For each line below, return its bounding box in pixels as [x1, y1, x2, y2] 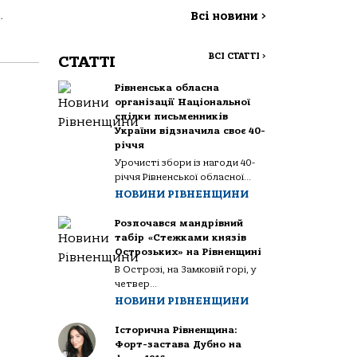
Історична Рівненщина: [115, 324, 238, 335]
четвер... [115, 278, 158, 289]
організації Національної [115, 96, 251, 108]
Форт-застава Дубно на [115, 339, 242, 350]
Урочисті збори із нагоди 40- [115, 157, 256, 168]
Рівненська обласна [115, 82, 220, 93]
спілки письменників [115, 111, 229, 122]
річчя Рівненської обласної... [115, 171, 252, 182]
